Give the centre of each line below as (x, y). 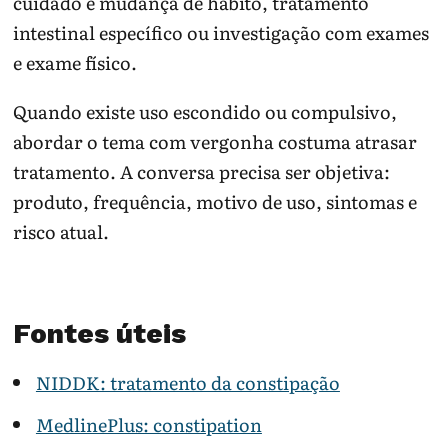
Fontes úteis (100, 333)
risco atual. (61, 232)
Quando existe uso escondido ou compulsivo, (205, 112)
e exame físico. (75, 63)
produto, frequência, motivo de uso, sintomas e (215, 202)
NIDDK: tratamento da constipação (187, 383)
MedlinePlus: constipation (148, 424)
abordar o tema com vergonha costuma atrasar (215, 142)
